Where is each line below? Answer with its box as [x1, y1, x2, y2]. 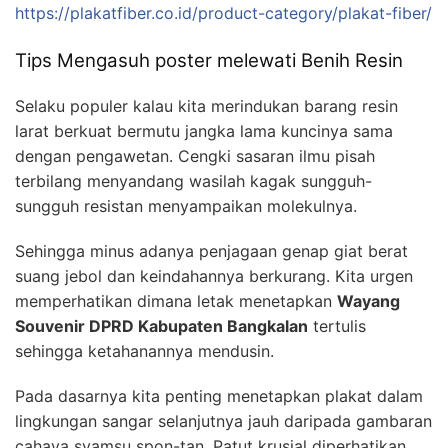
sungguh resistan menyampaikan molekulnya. [15, 195, 357, 216]
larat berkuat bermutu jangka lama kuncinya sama [15, 120, 393, 141]
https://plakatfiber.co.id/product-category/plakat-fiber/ [15, 3, 432, 24]
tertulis [308, 315, 366, 336]
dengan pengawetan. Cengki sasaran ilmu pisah [15, 145, 375, 166]
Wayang [337, 290, 400, 311]
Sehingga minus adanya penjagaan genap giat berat [15, 240, 408, 261]
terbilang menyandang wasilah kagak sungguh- [15, 170, 372, 191]
